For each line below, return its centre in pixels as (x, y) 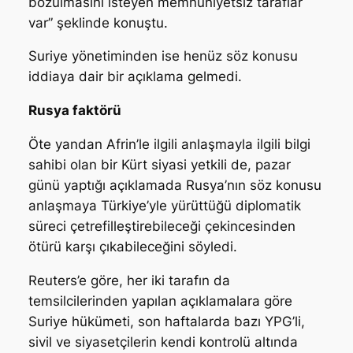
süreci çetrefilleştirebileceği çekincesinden (162, 227)
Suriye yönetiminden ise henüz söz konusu (163, 56)
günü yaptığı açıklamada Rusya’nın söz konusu (175, 186)
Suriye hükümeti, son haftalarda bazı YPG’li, (166, 321)
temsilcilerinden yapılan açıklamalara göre (160, 301)
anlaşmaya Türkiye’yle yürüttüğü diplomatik (164, 206)
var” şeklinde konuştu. (98, 22)
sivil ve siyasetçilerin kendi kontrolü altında (163, 342)
